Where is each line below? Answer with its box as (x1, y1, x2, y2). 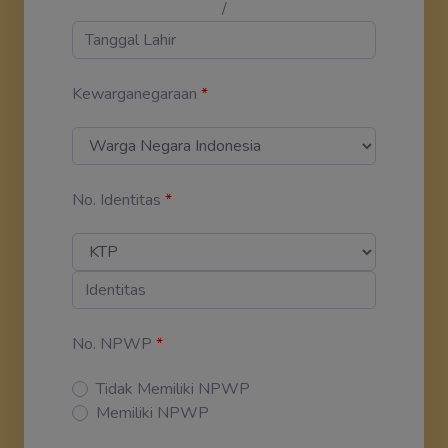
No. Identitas (72, 188, 161, 211)
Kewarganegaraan (72, 82, 197, 105)
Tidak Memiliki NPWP (96, 377, 250, 400)
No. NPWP (72, 332, 152, 355)
